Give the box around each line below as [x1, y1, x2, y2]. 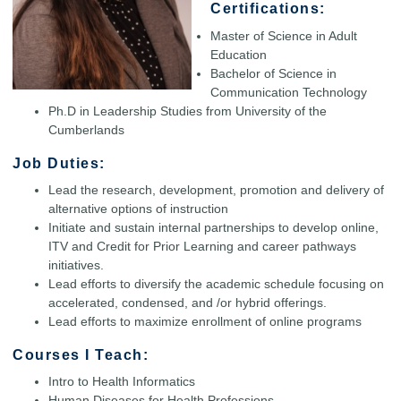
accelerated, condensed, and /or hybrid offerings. [48, 294, 327, 310]
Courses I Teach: [13, 346, 149, 363]
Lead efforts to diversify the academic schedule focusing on [48, 276, 384, 291]
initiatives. [48, 257, 104, 272]
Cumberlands [48, 122, 124, 137]
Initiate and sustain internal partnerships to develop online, [48, 219, 379, 235]
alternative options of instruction [48, 200, 228, 216]
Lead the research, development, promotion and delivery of [48, 182, 384, 197]
